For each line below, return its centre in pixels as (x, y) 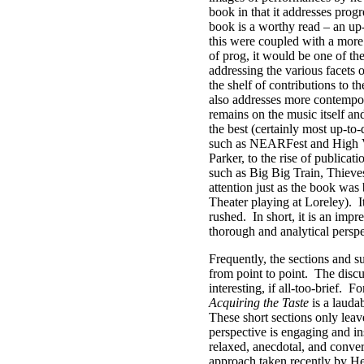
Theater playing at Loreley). (280, 202)
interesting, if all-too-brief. (275, 288)
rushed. (227, 217)
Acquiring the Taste (259, 303)
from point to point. (258, 273)
